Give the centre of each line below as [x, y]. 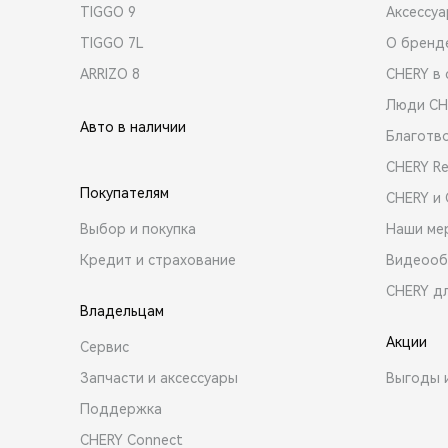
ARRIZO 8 [110, 73]
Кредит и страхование [158, 259]
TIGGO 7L [112, 42]
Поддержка [121, 408]
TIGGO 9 [108, 11]
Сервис [104, 346]
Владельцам [122, 310]
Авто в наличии [133, 126]
